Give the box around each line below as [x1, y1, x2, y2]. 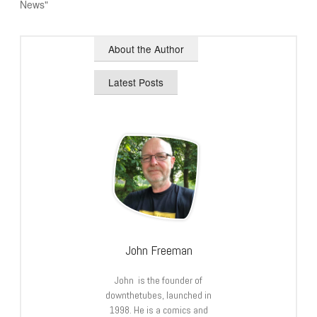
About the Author [108, 41, 185, 56]
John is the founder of [115, 273, 202, 287]
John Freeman [125, 241, 192, 258]
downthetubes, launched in [105, 288, 212, 301]
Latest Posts [108, 74, 164, 89]
